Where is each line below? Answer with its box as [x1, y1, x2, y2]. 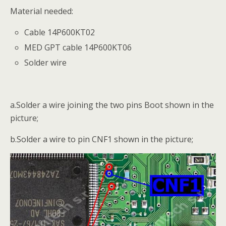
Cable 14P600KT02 [24, 26, 95, 38]
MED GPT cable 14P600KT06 [24, 41, 132, 53]
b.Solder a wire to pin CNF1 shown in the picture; [10, 133, 193, 145]
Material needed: [10, 5, 73, 17]
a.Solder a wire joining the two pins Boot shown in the [10, 99, 214, 110]
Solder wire [24, 56, 67, 68]
